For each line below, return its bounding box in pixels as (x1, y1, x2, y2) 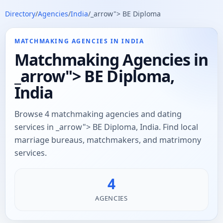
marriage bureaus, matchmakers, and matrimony (14, 134, 201, 145)
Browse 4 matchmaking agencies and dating (14, 109, 182, 119)
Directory (5, 9, 35, 18)
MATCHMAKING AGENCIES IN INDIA (14, 37, 144, 45)
